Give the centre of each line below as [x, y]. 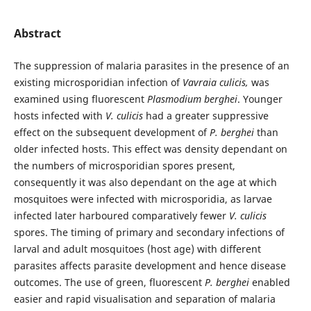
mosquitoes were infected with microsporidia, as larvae [143, 199]
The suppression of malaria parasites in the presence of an [151, 66]
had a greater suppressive [205, 116]
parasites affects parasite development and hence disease [150, 266]
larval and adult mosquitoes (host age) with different [137, 249]
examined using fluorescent [80, 99]
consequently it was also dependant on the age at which [145, 183]
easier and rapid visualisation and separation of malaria [144, 299]
